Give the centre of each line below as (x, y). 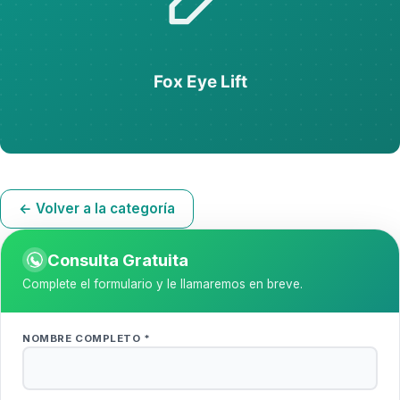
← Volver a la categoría (97, 209)
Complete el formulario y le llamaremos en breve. (162, 284)
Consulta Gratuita (118, 259)
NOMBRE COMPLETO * (87, 338)
